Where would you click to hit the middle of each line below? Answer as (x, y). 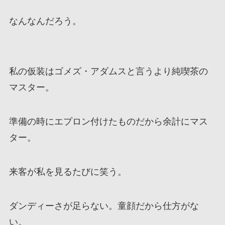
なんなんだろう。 (45, 21)
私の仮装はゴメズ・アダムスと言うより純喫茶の (108, 72)
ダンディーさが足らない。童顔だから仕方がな (104, 206)
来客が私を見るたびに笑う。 (68, 172)
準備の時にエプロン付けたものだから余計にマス (108, 121)
